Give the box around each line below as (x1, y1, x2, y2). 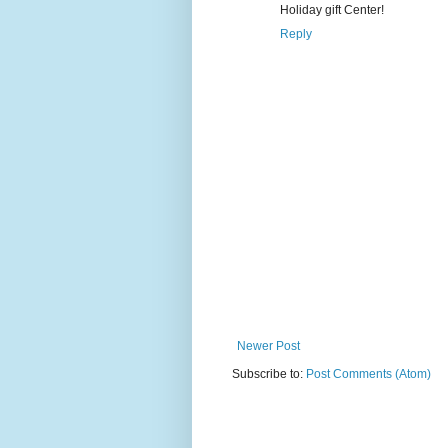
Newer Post (237, 338, 300, 353)
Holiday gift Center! (280, 2, 384, 17)
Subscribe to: (232, 366, 306, 381)
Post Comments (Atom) (306, 366, 431, 381)
